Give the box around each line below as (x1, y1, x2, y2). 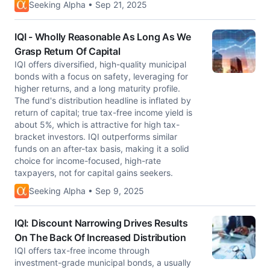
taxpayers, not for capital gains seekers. (14, 168, 173, 178)
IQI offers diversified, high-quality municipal (14, 59, 186, 69)
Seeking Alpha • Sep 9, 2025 (29, 186, 144, 196)
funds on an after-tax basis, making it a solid (14, 143, 189, 154)
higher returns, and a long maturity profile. (14, 83, 180, 93)
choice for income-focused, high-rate (14, 155, 161, 166)
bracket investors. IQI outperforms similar (14, 131, 177, 142)
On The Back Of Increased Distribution (14, 231, 186, 243)
